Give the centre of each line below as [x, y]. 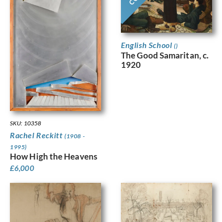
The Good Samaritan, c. [165, 55]
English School [147, 45]
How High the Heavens [54, 157]
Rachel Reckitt [37, 135]
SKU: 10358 [26, 123]
